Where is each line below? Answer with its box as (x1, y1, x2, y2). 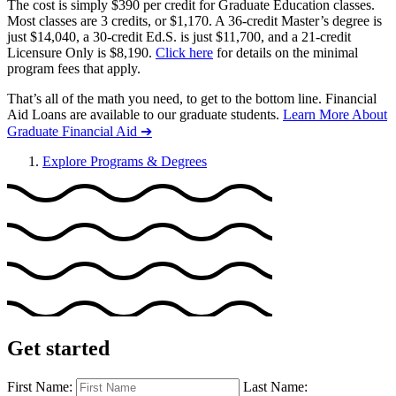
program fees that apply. (7, 60, 141, 76)
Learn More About (283, 106, 387, 122)
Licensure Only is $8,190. (7, 44, 156, 60)
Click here (156, 44, 213, 60)
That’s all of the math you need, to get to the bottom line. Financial (7, 90, 377, 106)
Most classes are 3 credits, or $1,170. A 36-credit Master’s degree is (7, 12, 382, 28)
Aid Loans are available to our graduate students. (7, 106, 283, 122)
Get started (7, 337, 110, 361)
